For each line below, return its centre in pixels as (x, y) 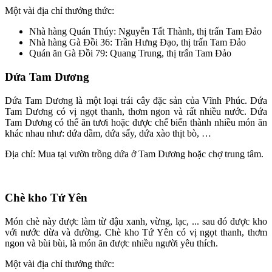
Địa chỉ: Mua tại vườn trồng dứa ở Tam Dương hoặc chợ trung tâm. (134, 154)
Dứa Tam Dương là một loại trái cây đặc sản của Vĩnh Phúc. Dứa (136, 100)
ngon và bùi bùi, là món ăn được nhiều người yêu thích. (111, 243)
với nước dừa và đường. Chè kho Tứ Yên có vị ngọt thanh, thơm (136, 233)
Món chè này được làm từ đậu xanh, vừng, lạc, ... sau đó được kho (136, 222)
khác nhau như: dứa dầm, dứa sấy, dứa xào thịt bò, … (108, 133)
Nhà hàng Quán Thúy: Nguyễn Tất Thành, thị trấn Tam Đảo (145, 32)
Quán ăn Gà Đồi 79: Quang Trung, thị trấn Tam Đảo (130, 53)
